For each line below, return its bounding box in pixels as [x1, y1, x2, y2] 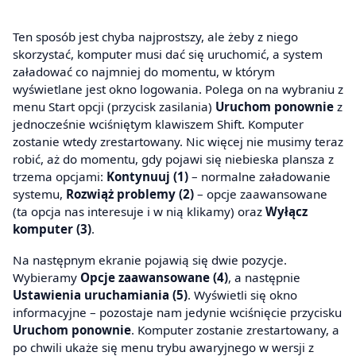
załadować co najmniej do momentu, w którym [13, 63, 275, 79]
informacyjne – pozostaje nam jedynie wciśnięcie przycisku [13, 304, 342, 321]
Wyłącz [265, 203, 308, 219]
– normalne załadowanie [188, 168, 331, 184]
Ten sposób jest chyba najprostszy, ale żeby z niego [13, 28, 298, 44]
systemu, [13, 185, 66, 202]
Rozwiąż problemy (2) [66, 185, 194, 202]
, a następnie [228, 269, 300, 286]
